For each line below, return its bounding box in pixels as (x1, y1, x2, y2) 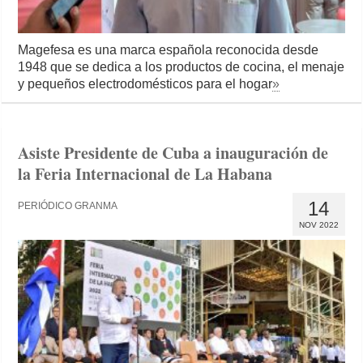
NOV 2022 (298, 220, 339, 230)
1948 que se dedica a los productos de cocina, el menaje (18, 60, 345, 75)
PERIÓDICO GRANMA (18, 200, 118, 212)
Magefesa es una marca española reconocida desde (18, 43, 319, 58)
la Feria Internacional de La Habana (18, 162, 273, 186)
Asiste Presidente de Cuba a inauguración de (18, 141, 329, 165)
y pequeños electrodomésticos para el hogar (18, 77, 273, 92)
